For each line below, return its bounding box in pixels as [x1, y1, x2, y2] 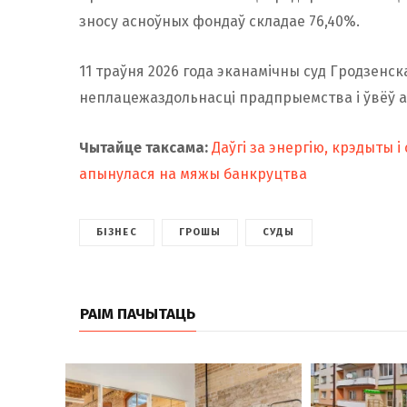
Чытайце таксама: [79, 138, 212, 156]
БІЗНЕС [96, 225, 137, 238]
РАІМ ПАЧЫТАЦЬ [80, 303, 195, 323]
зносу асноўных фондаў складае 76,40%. [79, 12, 360, 30]
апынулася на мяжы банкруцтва [79, 164, 307, 183]
